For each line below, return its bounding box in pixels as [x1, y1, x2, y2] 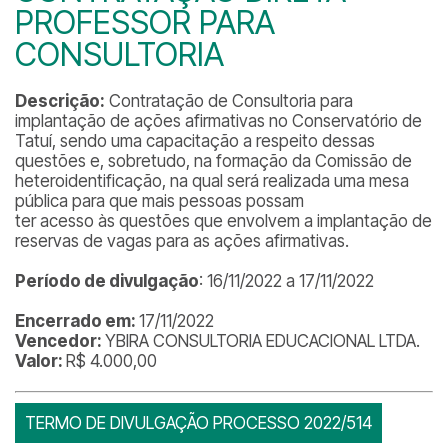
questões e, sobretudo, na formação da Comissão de [15, 151, 412, 171]
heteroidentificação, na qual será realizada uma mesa [15, 171, 409, 191]
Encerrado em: [15, 311, 139, 331]
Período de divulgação [15, 271, 199, 291]
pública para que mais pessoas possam [15, 191, 304, 211]
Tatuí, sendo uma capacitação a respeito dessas [15, 131, 375, 151]
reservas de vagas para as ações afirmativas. [15, 231, 349, 251]
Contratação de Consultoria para [105, 91, 353, 111]
